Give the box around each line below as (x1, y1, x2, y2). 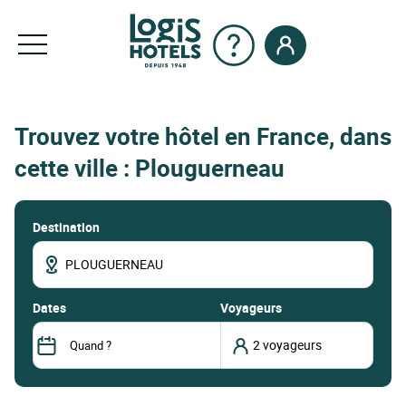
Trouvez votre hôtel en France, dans (14, 121, 391, 153)
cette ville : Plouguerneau (14, 152, 285, 185)
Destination (33, 217, 100, 236)
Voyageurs (219, 298, 282, 316)
